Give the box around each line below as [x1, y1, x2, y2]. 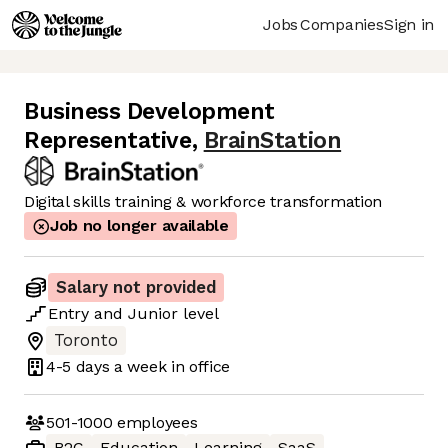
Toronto [54, 331, 118, 351]
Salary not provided [56, 278, 216, 298]
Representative [24, 127, 192, 155]
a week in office [109, 356, 231, 376]
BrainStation [203, 127, 342, 155]
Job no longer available [50, 216, 229, 236]
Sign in [384, 14, 434, 34]
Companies [300, 14, 384, 34]
